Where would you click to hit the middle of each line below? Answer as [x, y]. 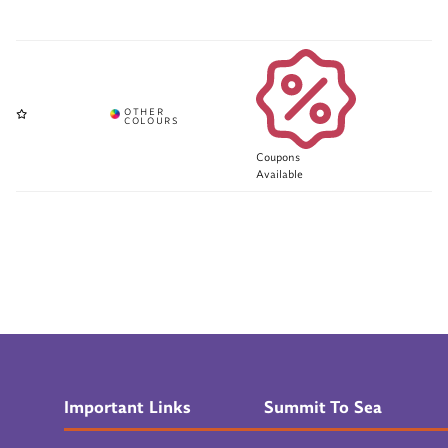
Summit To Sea [323, 407]
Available [279, 173]
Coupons [277, 156]
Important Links [127, 407]
